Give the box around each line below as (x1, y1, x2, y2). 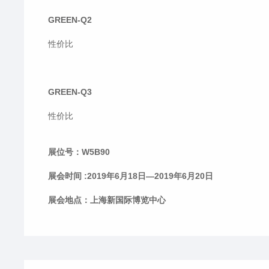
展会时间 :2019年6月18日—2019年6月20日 (48, 171, 213, 181)
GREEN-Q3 (48, 87, 92, 97)
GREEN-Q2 (48, 15, 92, 25)
